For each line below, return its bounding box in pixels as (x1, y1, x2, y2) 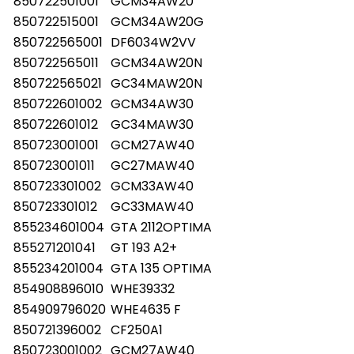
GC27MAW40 (111, 156, 194, 175)
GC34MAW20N (111, 73, 202, 92)
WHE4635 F (111, 299, 181, 318)
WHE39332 (111, 279, 175, 298)
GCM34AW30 (111, 94, 194, 113)
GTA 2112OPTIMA (111, 217, 212, 236)
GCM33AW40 (111, 176, 194, 195)
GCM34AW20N (111, 53, 202, 72)
